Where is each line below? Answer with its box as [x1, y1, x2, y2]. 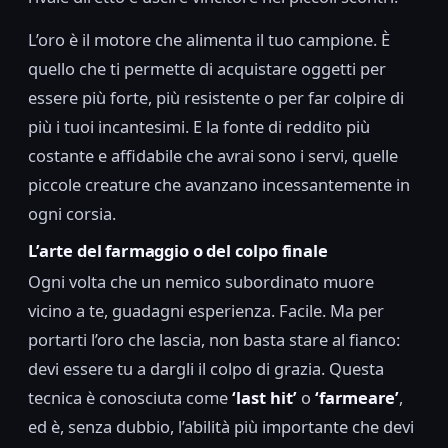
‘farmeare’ [315, 385, 399, 409]
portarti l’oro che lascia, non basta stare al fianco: [28, 327, 400, 351]
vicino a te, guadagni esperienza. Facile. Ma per [28, 298, 384, 322]
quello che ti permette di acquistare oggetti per [28, 57, 386, 81]
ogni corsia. [28, 202, 116, 226]
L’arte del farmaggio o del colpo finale [28, 239, 328, 263]
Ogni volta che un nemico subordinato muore [28, 269, 374, 293]
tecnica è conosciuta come [28, 385, 232, 409]
